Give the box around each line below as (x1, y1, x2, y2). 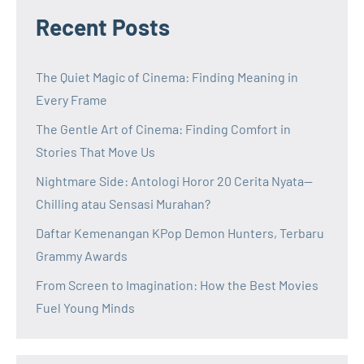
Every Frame (36, 91, 107, 107)
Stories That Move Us (36, 143, 155, 159)
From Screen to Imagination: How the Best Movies (36, 276, 318, 292)
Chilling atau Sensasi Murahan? (36, 195, 210, 211)
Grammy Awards (36, 247, 128, 263)
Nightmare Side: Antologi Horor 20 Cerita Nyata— (36, 172, 313, 188)
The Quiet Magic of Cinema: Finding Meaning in (36, 68, 298, 84)
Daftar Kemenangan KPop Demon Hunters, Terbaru (36, 224, 324, 240)
